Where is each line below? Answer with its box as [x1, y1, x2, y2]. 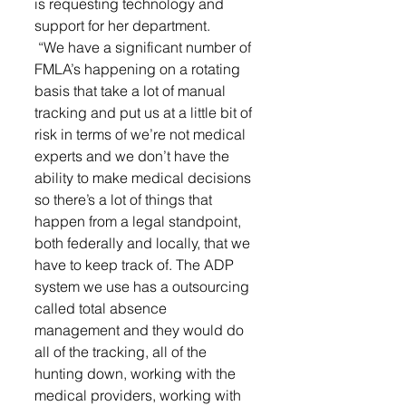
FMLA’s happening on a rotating [34, 60, 244, 78]
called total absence [34, 299, 170, 317]
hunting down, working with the [34, 364, 239, 382]
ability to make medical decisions [34, 169, 255, 187]
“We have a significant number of [34, 38, 255, 56]
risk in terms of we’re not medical [34, 125, 249, 143]
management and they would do [34, 321, 247, 339]
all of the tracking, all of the [34, 343, 210, 361]
